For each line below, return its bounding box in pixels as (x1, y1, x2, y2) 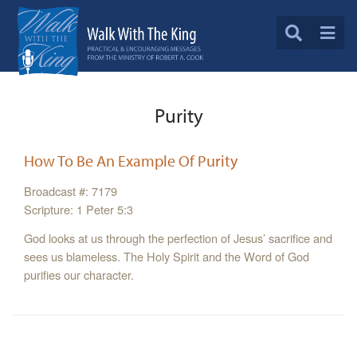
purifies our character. (24, 266, 134, 284)
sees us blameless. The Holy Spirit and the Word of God (24, 248, 309, 265)
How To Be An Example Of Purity (24, 151, 237, 171)
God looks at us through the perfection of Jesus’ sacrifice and (24, 229, 332, 247)
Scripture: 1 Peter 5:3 (24, 201, 133, 218)
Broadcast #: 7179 (24, 182, 117, 200)
